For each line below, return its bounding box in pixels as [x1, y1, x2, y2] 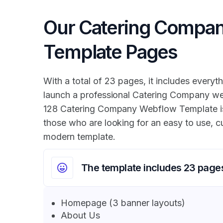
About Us [61, 210, 100, 221]
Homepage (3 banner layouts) [61, 198, 185, 209]
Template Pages [43, 40, 177, 64]
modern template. [43, 131, 115, 142]
